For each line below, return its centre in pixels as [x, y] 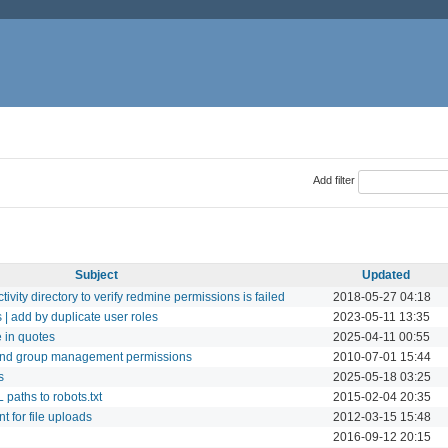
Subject [96, 274]
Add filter [333, 180]
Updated [385, 274]
